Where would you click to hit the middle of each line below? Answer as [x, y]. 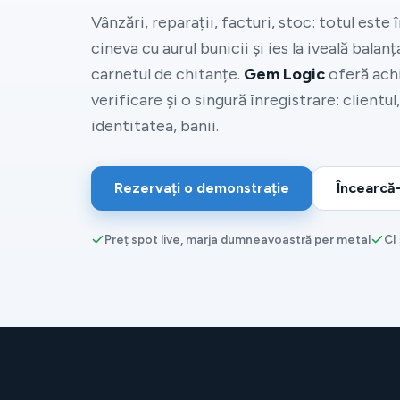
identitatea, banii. [155, 126]
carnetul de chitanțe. [167, 74]
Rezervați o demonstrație [202, 188]
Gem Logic [284, 74]
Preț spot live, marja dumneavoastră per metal [237, 239]
